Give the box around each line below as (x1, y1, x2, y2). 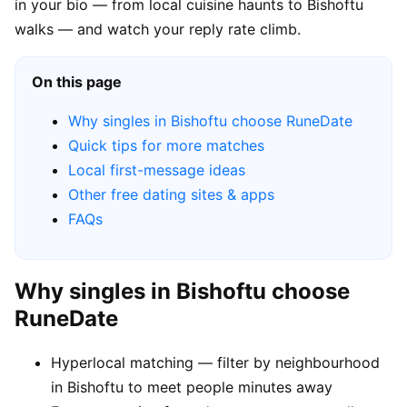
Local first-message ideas (68, 160, 245, 179)
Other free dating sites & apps (68, 184, 274, 203)
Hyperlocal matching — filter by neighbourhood (51, 352, 380, 372)
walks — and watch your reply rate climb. (15, 19, 301, 38)
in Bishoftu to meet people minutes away (51, 377, 333, 396)
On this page (32, 72, 122, 91)
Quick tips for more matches (68, 135, 264, 154)
